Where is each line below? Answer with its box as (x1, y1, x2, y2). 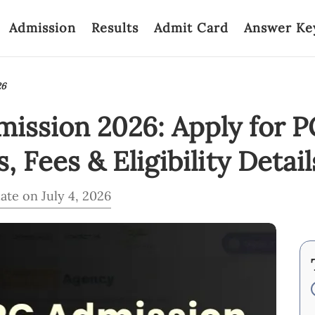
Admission (9, 20, 76, 36)
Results (91, 20, 139, 36)
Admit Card (154, 20, 229, 36)
